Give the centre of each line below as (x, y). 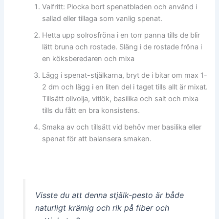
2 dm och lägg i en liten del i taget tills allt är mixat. (125, 87)
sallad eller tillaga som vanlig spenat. (102, 19)
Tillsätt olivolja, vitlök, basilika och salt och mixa (120, 99)
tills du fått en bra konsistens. (91, 111)
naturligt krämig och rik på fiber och (102, 208)
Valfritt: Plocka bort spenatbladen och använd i (120, 7)
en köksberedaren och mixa (88, 59)
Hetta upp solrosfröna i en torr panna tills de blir (121, 35)
